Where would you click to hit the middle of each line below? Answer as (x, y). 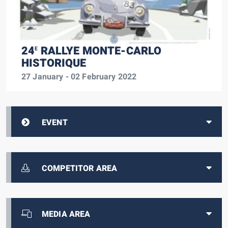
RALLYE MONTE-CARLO (100, 51)
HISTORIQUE (54, 63)
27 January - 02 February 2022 (79, 77)
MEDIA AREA (66, 215)
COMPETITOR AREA (80, 169)
